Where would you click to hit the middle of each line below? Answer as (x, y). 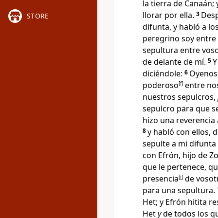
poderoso (161, 85)
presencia (161, 179)
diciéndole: (163, 73)
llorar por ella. (168, 15)
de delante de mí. (174, 62)
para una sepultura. (179, 190)
